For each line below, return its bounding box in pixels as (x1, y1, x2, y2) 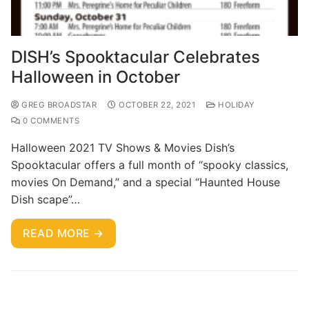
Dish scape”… (11, 192, 80, 206)
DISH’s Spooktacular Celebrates (11, 46, 260, 67)
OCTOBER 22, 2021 (119, 99, 195, 110)
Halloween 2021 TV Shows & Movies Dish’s (11, 140, 235, 154)
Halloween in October (11, 66, 180, 87)
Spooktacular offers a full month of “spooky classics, (11, 157, 288, 172)
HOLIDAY (215, 99, 255, 110)
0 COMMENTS (20, 115, 79, 126)
